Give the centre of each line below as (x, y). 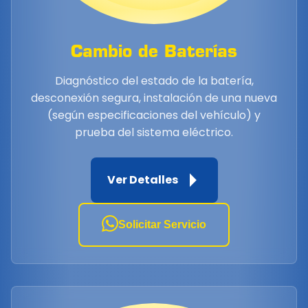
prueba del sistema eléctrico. (154, 132)
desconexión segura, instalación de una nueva (154, 98)
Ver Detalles (142, 180)
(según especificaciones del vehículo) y (154, 115)
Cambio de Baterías (154, 51)
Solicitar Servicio (162, 224)
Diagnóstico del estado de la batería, (154, 80)
